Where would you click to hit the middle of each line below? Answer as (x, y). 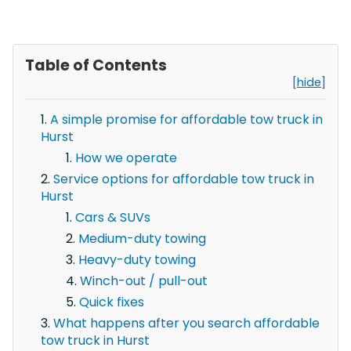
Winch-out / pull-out (144, 280)
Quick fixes (112, 302)
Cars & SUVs (113, 217)
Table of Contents (96, 65)
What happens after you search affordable (186, 323)
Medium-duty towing (142, 238)
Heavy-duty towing (137, 259)
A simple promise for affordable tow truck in (186, 119)
